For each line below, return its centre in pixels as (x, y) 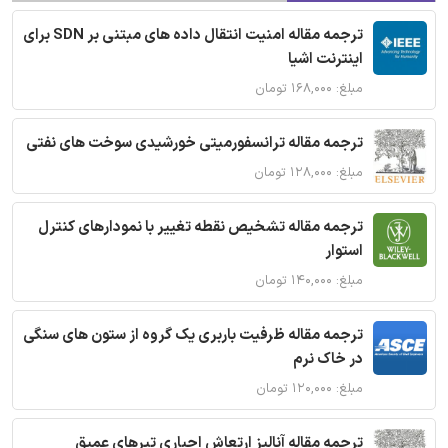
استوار (344, 251)
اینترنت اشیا (325, 59)
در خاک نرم (328, 359)
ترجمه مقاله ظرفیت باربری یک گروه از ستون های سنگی (193, 335)
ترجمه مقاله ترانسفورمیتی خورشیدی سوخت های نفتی (194, 143)
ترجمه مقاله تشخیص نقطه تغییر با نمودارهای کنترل (200, 227)
